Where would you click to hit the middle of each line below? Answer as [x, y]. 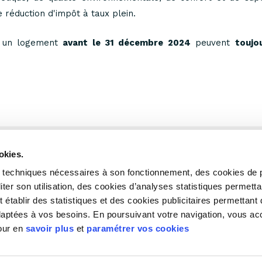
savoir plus [50, 229]
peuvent [213, 42]
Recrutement [175, 194]
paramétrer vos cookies [138, 229]
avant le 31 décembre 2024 [127, 42]
